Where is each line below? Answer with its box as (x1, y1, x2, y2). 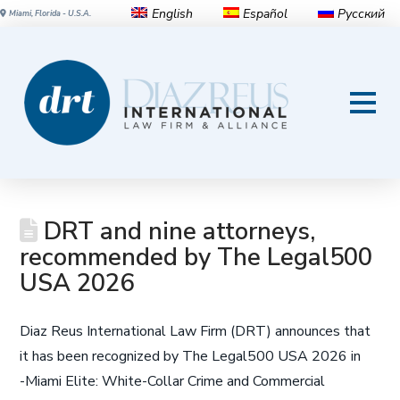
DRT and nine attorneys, (37, 215, 316, 248)
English (151, 4, 193, 22)
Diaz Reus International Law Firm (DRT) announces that (20, 321, 371, 341)
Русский (337, 4, 385, 22)
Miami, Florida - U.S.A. (9, 8, 91, 19)
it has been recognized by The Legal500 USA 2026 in (20, 346, 362, 366)
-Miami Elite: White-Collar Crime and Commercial (20, 371, 326, 391)
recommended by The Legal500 (20, 241, 373, 274)
